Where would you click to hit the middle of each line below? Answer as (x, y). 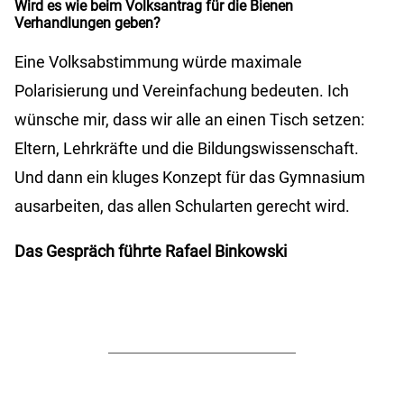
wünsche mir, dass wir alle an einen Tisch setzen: (189, 120)
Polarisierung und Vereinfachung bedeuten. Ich (182, 91)
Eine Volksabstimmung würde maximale (158, 62)
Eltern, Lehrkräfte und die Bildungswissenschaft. (187, 149)
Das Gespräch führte (90, 252)
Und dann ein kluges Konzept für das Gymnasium (190, 178)
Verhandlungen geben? (87, 23)
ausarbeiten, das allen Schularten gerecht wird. (182, 207)
